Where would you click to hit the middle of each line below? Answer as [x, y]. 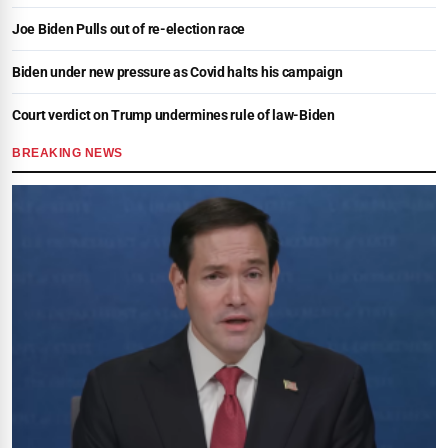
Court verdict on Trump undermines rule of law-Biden [173, 115]
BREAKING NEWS [67, 153]
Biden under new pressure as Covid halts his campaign [177, 72]
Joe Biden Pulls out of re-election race [129, 29]
